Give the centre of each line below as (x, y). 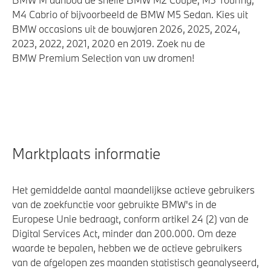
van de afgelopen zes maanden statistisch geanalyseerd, (135, 263)
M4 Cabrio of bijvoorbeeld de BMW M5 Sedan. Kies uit (130, 15)
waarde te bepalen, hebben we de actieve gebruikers (127, 248)
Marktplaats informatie (86, 154)
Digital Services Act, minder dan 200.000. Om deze (124, 233)
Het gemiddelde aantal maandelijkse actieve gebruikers (133, 190)
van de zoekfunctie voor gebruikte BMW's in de (114, 204)
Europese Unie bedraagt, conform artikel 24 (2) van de (130, 219)
